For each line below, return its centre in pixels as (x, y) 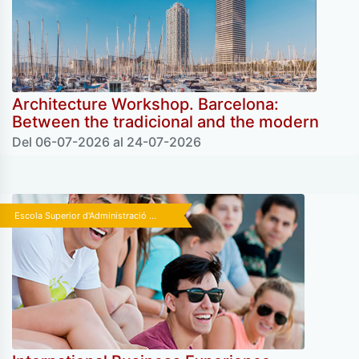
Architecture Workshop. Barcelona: (145, 104)
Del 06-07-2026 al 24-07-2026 (107, 141)
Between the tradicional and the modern (165, 121)
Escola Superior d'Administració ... (85, 215)
